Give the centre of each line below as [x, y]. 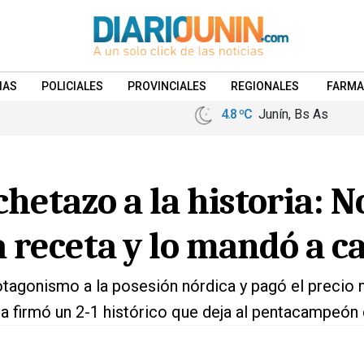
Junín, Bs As [290, 114]
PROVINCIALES [167, 86]
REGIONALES [265, 86]
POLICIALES [72, 86]
